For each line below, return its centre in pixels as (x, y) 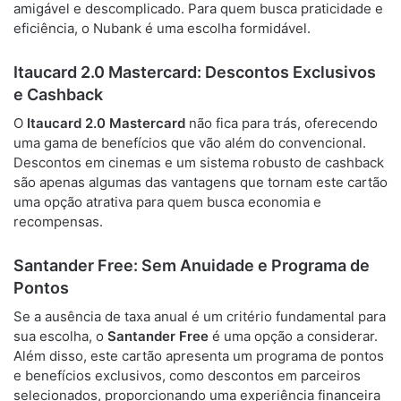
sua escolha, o (60, 336)
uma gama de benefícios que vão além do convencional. (190, 143)
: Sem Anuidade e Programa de (252, 265)
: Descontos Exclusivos (286, 72)
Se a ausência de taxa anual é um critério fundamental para (200, 316)
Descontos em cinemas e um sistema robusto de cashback (199, 162)
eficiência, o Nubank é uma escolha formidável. (162, 28)
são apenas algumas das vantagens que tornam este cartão (200, 182)
